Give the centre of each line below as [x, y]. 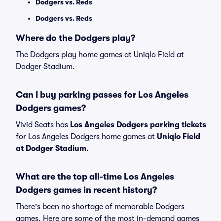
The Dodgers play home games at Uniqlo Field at [100, 55]
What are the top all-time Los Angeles [95, 177]
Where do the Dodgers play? [75, 38]
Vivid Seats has [43, 125]
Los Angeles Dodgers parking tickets [138, 125]
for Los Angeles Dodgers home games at [86, 137]
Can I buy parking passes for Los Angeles [102, 95]
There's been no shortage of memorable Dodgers [100, 207]
